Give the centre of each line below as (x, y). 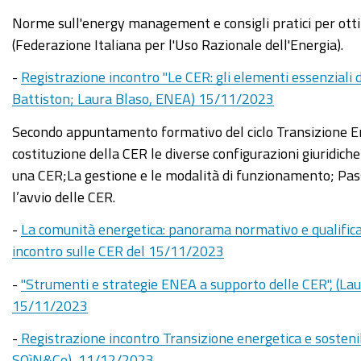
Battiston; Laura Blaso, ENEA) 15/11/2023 (143, 99)
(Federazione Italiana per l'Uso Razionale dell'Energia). (178, 44)
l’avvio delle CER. (64, 196)
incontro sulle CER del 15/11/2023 (118, 251)
